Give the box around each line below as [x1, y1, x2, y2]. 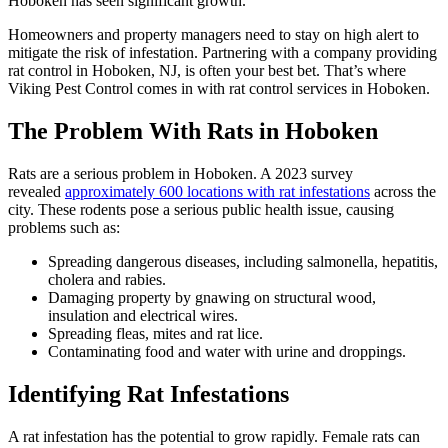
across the [370, 182, 436, 200]
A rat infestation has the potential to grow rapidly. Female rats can [8, 427, 420, 445]
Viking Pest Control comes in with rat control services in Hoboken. [8, 79, 430, 97]
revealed [8, 182, 65, 200]
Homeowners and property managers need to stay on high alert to [8, 25, 419, 43]
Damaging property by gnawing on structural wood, [48, 288, 376, 306]
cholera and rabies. [48, 270, 166, 288]
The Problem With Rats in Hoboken [8, 117, 378, 144]
